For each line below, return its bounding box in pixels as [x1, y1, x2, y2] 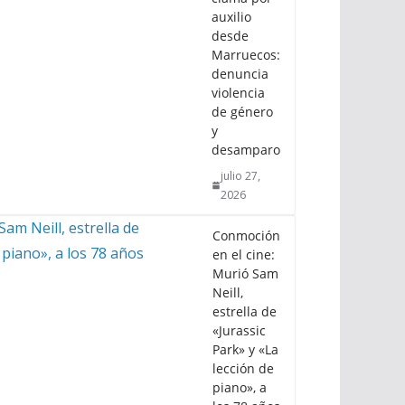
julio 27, [221, 168, 261, 184]
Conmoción [212, 227, 280, 245]
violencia [212, 84, 265, 102]
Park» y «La [212, 341, 278, 359]
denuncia [212, 65, 268, 83]
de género [212, 103, 273, 121]
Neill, [212, 284, 243, 302]
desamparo [212, 141, 280, 159]
